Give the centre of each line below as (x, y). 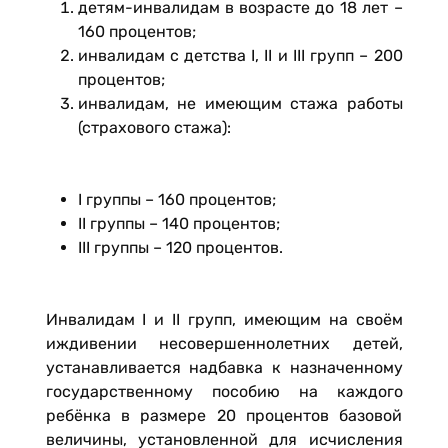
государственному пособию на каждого (224, 391)
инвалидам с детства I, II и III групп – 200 (240, 55)
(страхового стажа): (154, 127)
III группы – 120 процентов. (180, 247)
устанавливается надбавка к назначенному (224, 367)
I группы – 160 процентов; (176, 199)
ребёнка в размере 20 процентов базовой (224, 415)
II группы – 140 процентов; (178, 223)
